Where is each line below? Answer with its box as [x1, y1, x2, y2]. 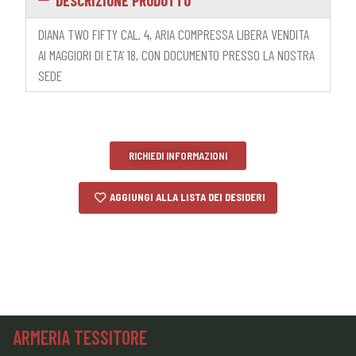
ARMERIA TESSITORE [13, 325, 147, 349]
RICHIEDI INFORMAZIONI [129, 149, 227, 162]
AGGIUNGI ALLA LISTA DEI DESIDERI [110, 191, 265, 204]
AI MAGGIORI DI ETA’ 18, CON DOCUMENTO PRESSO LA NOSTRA [38, 45, 315, 64]
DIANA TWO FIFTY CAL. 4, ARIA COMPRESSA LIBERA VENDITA [38, 25, 309, 43]
